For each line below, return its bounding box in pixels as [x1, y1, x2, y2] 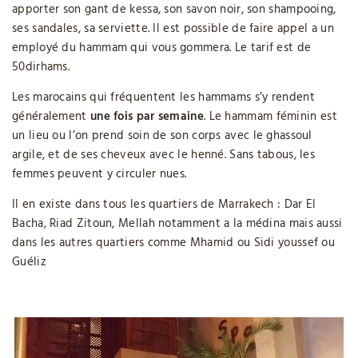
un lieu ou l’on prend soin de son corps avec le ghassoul [12, 126, 312, 146]
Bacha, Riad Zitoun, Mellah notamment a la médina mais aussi [12, 214, 343, 234]
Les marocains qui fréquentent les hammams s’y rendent [12, 88, 315, 108]
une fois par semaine [89, 107, 204, 127]
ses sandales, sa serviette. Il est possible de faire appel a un [12, 19, 334, 39]
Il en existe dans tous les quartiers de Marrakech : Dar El [12, 195, 316, 215]
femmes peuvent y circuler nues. [12, 165, 187, 185]
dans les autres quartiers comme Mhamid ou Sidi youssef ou [12, 233, 336, 253]
